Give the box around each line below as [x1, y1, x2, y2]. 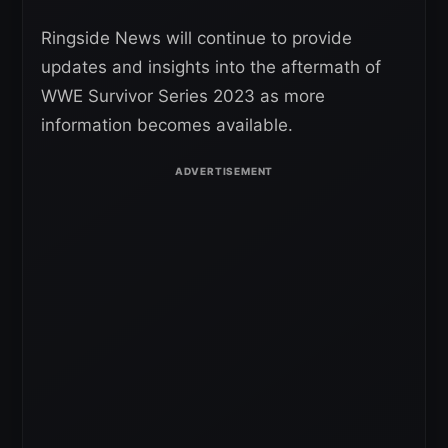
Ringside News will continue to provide [41, 28, 352, 49]
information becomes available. [41, 115, 293, 136]
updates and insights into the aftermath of [41, 57, 381, 78]
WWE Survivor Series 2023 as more [41, 86, 325, 107]
